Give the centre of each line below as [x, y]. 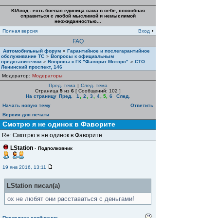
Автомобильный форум [32, 51]
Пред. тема [62, 85]
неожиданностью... [78, 21]
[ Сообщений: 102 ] [97, 91]
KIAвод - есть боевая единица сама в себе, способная [78, 10]
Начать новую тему [27, 105]
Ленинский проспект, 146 [32, 67]
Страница [47, 91]
